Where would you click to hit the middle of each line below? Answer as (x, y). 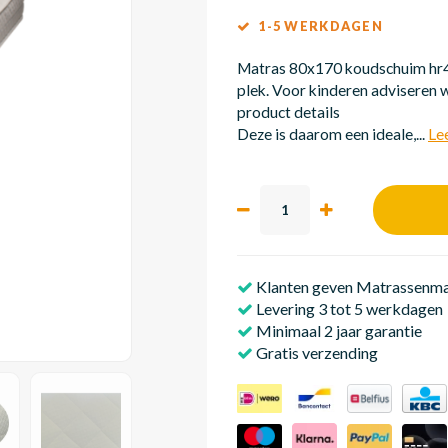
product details (288, 112)
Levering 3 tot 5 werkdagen (348, 308)
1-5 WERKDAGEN (320, 26)
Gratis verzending (315, 352)
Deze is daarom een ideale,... (332, 134)
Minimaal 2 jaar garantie (337, 330)
